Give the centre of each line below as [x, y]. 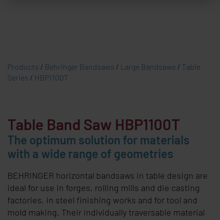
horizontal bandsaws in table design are [132, 175]
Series [18, 77]
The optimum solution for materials [98, 140]
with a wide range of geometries [90, 153]
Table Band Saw [61, 124]
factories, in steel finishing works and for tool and [102, 200]
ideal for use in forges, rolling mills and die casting [104, 188]
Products [23, 67]
